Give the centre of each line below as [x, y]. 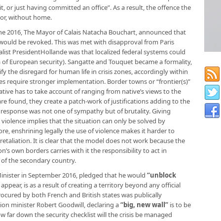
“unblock [162, 175]
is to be [180, 205]
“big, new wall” [144, 205]
